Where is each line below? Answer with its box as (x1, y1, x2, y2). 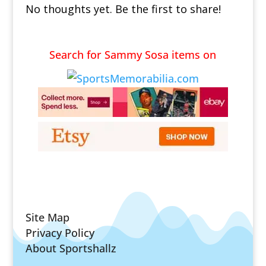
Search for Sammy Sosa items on (49, 47, 217, 62)
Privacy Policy (25, 226, 94, 240)
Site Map (25, 210, 69, 225)
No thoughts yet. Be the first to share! (25, 2, 221, 17)
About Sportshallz (25, 241, 116, 256)
